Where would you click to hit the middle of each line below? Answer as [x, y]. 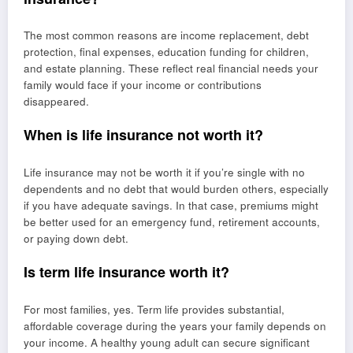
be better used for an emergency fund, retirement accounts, [172, 221]
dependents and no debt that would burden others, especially [176, 188]
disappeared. [56, 102]
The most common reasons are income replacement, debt [166, 35]
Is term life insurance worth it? [126, 272]
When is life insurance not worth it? [143, 135]
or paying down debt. [76, 238]
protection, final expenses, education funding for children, [166, 52]
